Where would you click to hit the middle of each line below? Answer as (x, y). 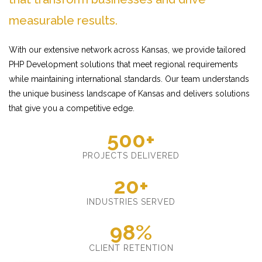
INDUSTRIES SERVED (131, 202)
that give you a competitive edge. (72, 108)
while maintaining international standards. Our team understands (129, 79)
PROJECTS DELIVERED (131, 156)
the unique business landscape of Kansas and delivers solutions (129, 94)
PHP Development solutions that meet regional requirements (123, 64)
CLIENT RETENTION (131, 248)
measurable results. (63, 20)
